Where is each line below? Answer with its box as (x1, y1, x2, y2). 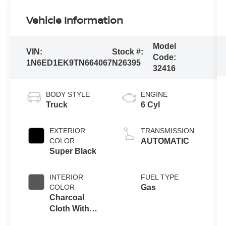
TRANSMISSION (140, 126, 194, 135)
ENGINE (140, 90, 167, 98)
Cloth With (49, 204, 90, 213)
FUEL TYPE (140, 173, 179, 181)
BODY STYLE (46, 90, 90, 98)
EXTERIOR (49, 126, 86, 135)
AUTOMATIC (140, 136, 189, 145)
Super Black (49, 146, 97, 155)
